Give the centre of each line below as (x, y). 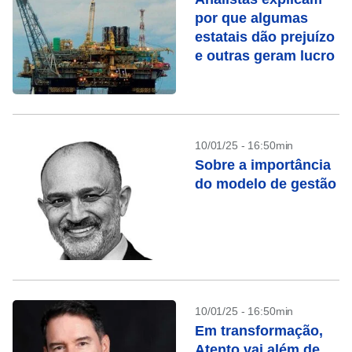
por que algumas (251, 18)
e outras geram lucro (265, 56)
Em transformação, (259, 331)
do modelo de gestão (266, 184)
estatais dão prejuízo (265, 37)
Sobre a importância (263, 165)
